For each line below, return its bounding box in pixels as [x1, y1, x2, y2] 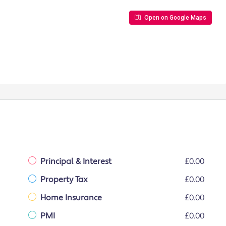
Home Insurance [40, 192, 102, 203]
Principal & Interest [40, 156, 111, 166]
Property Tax [40, 174, 88, 185]
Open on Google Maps [143, 14, 206, 21]
